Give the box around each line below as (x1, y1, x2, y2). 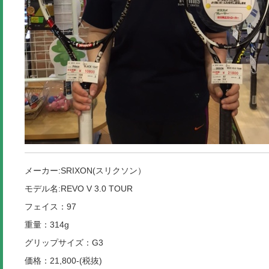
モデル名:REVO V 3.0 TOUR (24, 183, 133, 193)
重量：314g (24, 219, 69, 229)
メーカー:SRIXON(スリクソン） (24, 165, 163, 175)
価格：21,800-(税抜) (24, 255, 102, 265)
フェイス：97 (24, 201, 76, 211)
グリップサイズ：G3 (24, 237, 103, 247)
